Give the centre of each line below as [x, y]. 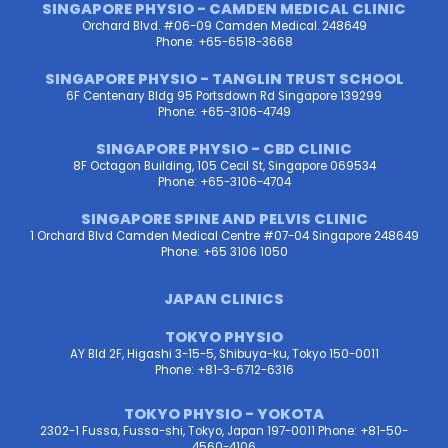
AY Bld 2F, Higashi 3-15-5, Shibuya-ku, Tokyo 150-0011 [224, 354]
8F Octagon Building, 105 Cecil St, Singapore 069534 [224, 166]
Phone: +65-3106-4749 [224, 112]
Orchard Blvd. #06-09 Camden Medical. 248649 [224, 26]
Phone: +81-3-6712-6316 [224, 370]
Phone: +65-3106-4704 [224, 182]
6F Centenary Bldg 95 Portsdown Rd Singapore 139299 [224, 96]
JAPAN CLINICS [224, 299]
